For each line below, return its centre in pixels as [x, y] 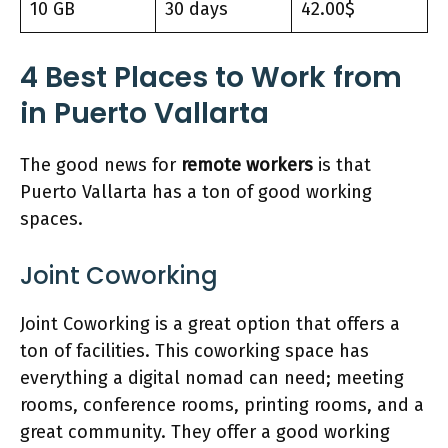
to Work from [305, 77]
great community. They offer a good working [205, 432]
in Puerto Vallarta [144, 113]
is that [342, 165]
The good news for [100, 165]
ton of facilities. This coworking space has [194, 351]
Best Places [126, 77]
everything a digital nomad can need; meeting [212, 378]
